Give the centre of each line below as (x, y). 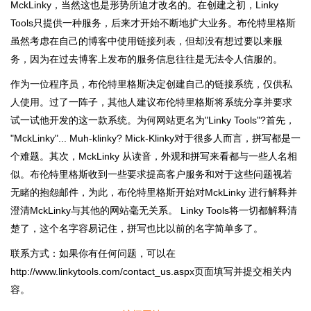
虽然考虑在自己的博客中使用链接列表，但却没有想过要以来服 (146, 41)
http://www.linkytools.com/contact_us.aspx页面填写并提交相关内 (151, 271)
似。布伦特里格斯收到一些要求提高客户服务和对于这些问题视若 (151, 174)
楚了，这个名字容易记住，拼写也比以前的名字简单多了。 (137, 228)
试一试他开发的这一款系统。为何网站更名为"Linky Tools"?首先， (153, 120)
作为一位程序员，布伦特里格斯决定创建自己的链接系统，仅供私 (151, 84)
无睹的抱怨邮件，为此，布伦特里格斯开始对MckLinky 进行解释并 (154, 192)
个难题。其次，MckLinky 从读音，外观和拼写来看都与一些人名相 (154, 156)
